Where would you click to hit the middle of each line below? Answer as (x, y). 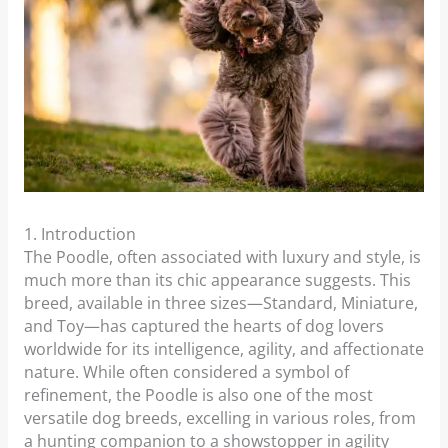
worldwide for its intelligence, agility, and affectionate (223, 349)
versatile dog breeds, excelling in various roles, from (219, 418)
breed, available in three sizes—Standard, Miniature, (220, 303)
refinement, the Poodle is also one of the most (198, 395)
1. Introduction (79, 234)
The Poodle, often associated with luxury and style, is (222, 257)
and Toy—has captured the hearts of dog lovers (203, 326)
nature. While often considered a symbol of (186, 372)
